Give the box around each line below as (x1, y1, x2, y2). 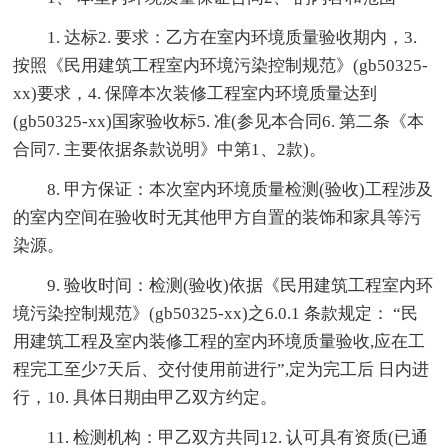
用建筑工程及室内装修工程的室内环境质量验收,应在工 (13, 332, 426, 352)
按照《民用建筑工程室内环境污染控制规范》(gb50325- (13, 56, 429, 76)
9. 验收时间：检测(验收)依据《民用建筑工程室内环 (47, 276, 434, 296)
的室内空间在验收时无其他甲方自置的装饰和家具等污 (13, 208, 422, 228)
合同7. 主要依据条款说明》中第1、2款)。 (13, 140, 327, 160)
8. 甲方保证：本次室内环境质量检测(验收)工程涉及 (47, 180, 434, 200)
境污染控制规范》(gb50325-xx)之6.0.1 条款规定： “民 (13, 304, 419, 324)
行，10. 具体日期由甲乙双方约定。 (13, 388, 278, 408)
